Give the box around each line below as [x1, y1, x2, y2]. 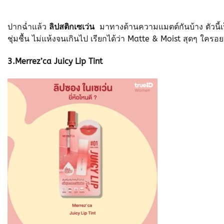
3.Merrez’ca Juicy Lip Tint [7, 56, 102, 66]
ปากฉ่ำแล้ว [7, 22, 49, 32]
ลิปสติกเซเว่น [49, 22, 97, 32]
